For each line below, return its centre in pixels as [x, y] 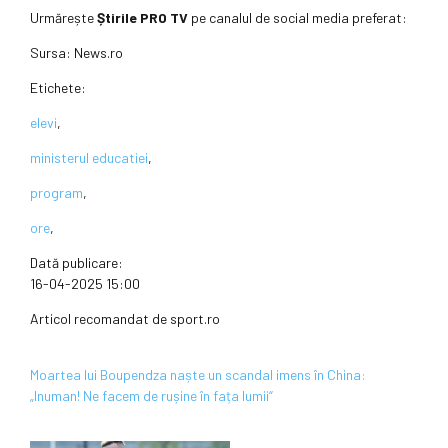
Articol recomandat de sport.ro [125, 319]
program [56, 193]
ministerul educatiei [89, 158]
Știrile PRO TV [142, 18]
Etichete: [58, 88]
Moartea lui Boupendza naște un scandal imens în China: [198, 375]
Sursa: [52, 53]
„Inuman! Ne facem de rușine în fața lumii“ [151, 396]
